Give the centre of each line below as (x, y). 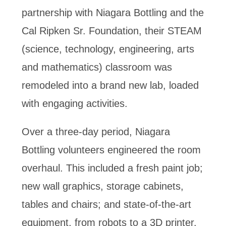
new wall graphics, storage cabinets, (102, 186)
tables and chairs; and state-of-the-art (106, 204)
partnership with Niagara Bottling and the (112, 13)
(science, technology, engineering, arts (108, 49)
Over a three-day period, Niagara (96, 132)
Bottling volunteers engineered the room (111, 150)
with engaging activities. (74, 103)
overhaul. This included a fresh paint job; (112, 168)
